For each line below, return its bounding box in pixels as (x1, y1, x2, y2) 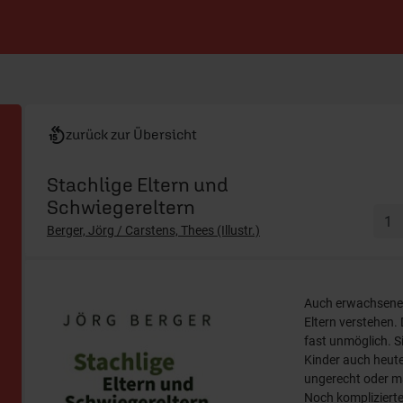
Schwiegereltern (47, 195, 195, 219)
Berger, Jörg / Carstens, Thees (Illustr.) (47, 223, 260, 237)
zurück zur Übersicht (66, 126, 197, 142)
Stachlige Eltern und (47, 173, 228, 196)
